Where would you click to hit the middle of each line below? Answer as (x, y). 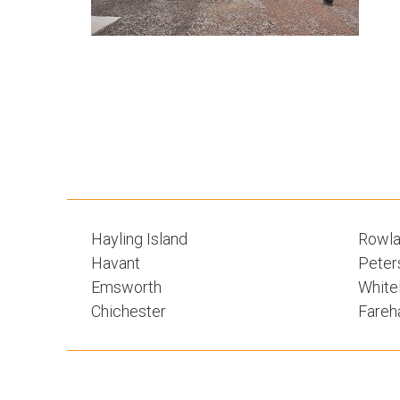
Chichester (129, 311)
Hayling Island (139, 239)
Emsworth (126, 287)
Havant (116, 263)
